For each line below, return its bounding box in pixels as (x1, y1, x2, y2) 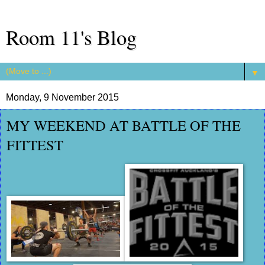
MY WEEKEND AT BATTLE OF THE (7, 115, 241, 135)
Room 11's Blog (6, 24, 137, 51)
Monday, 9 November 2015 (6, 92, 119, 102)
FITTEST (7, 135, 63, 154)
